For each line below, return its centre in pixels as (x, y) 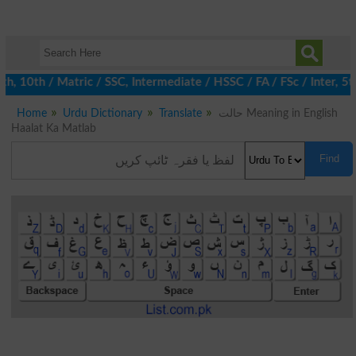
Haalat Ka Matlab (53, 128)
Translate (181, 113)
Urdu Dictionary (103, 113)
